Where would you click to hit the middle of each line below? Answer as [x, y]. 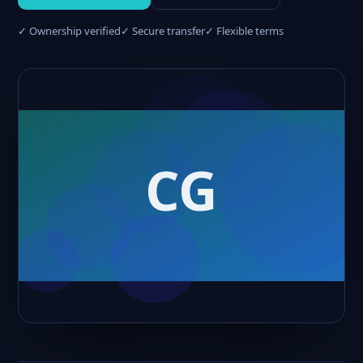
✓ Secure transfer [163, 31]
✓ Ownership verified [69, 31]
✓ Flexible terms [244, 31]
